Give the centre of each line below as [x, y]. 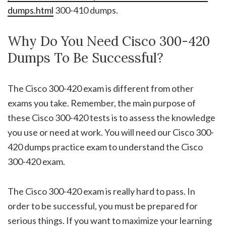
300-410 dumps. [86, 10]
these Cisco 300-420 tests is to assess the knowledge [111, 118]
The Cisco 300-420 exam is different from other [101, 89]
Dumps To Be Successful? [86, 58]
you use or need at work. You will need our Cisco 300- [111, 132]
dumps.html [31, 10]
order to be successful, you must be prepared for [103, 206]
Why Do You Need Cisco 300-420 [109, 41]
